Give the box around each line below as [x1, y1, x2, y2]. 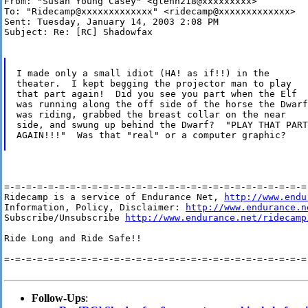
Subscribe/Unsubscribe [4, 212, 125, 223]
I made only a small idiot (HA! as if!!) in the [16, 68, 269, 79]
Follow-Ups [32, 292, 85, 305]
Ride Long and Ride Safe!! [4, 233, 142, 244]
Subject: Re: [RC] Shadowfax [4, 27, 153, 38]
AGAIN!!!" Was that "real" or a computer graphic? [16, 130, 286, 141]
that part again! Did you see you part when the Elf [16, 89, 297, 100]
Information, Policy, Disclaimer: [4, 202, 186, 213]
